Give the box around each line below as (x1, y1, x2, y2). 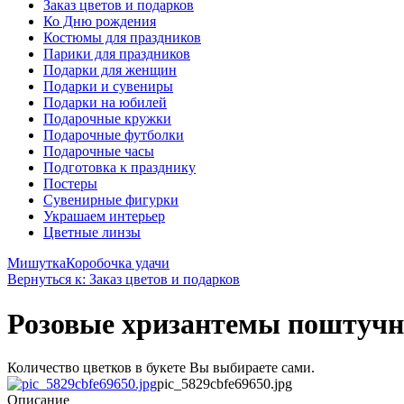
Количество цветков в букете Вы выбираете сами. (7, 360, 315, 376)
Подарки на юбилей (43, 95, 167, 111)
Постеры (43, 176, 97, 192)
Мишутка (7, 255, 66, 271)
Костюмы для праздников (43, 30, 201, 46)
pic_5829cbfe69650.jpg (157, 376, 292, 392)
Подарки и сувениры (43, 78, 173, 95)
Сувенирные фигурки (43, 192, 179, 208)
